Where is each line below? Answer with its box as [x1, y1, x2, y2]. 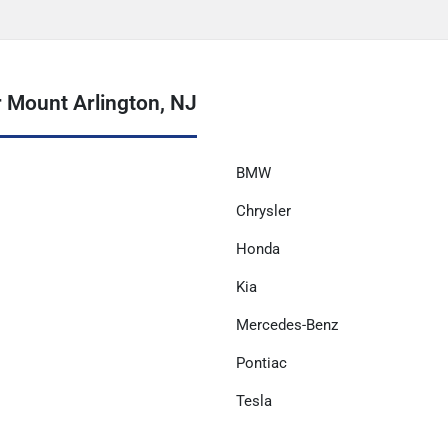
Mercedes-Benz [236, 316, 338, 335]
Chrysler [236, 202, 291, 221]
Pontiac [236, 354, 287, 373]
